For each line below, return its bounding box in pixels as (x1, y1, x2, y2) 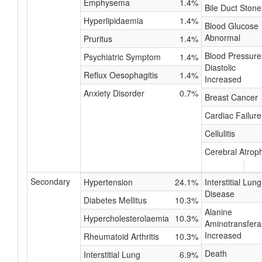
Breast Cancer (205, 91, 258, 103)
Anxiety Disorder (84, 87, 144, 99)
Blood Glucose (205, 20, 258, 32)
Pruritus (84, 33, 112, 44)
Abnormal (205, 32, 240, 43)
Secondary (30, 175, 70, 187)
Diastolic (205, 61, 236, 73)
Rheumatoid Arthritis (84, 230, 159, 242)
